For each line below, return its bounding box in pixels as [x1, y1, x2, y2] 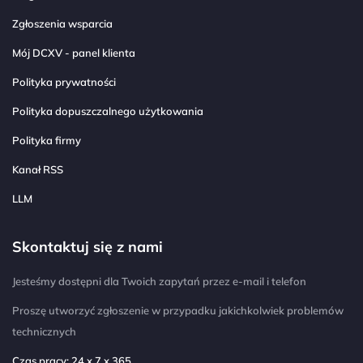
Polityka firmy [12, 134, 81, 147]
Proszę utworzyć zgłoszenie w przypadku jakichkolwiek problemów [12, 303, 344, 317]
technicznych [12, 324, 76, 338]
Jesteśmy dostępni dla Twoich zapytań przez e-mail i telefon [12, 274, 306, 288]
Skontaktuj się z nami [12, 237, 163, 256]
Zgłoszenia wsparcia [12, 17, 113, 31]
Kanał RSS [12, 163, 63, 177]
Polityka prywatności [12, 75, 116, 89]
